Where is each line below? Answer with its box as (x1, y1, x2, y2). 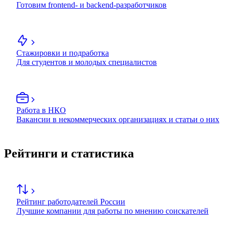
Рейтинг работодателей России (16, 197, 125, 207)
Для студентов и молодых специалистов (16, 58, 157, 67)
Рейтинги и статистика (4, 147, 134, 161)
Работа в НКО (16, 106, 66, 115)
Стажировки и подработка (16, 49, 109, 58)
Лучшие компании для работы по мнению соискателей (16, 207, 209, 216)
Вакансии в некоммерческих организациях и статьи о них (16, 115, 219, 124)
